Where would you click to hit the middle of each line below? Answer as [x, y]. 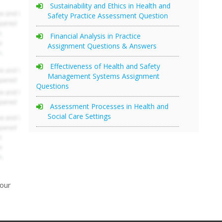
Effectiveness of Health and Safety [105, 66]
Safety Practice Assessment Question [108, 15]
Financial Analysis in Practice [95, 36]
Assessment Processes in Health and [109, 106]
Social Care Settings [79, 116]
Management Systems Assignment [104, 76]
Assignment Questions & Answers [102, 46]
